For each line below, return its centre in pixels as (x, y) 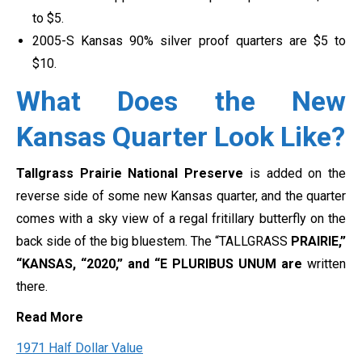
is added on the (298, 174)
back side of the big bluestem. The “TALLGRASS (152, 242)
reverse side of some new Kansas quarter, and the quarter (181, 196)
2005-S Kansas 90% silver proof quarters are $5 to (189, 41)
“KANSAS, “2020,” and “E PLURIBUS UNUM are (162, 264)
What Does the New (181, 101)
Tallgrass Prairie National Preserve (133, 174)
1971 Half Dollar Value (80, 348)
